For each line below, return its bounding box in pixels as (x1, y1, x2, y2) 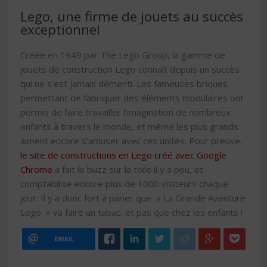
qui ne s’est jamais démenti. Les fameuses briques (20, 77, 228, 90)
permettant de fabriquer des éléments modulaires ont (20, 92, 244, 104)
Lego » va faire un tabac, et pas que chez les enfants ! (20, 206, 243, 219)
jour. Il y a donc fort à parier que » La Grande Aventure (20, 192, 246, 204)
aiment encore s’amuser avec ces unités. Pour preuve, (20, 135, 243, 147)
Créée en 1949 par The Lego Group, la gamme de (20, 49, 225, 61)
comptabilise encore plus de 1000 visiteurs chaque (20, 178, 228, 190)
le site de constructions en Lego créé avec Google (20, 149, 226, 162)
